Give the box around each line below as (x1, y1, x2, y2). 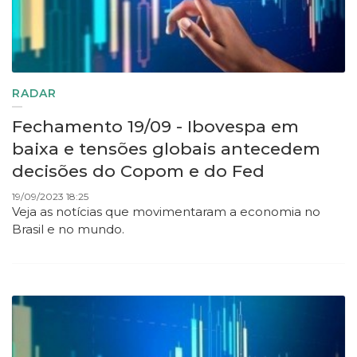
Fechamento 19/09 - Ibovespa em (12, 116, 299, 137)
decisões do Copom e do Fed (12, 161, 265, 182)
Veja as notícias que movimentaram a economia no (12, 204, 320, 220)
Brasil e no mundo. (12, 222, 127, 237)
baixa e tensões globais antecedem (12, 139, 320, 159)
